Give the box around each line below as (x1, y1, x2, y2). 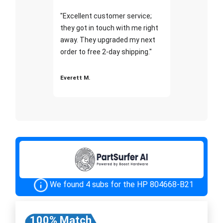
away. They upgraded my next (60, 35, 155, 44)
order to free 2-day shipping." (60, 47, 152, 56)
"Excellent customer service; (60, 11, 152, 20)
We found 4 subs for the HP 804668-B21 (49, 179, 194, 189)
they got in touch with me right (60, 23, 158, 32)
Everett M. (60, 74, 90, 81)
